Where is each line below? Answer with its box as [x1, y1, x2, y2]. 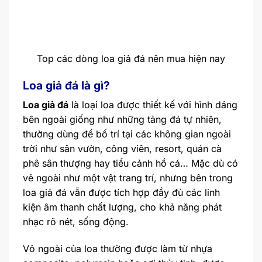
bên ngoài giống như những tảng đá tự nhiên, [23, 113, 222, 126]
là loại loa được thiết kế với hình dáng [68, 99, 237, 111]
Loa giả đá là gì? [23, 78, 110, 92]
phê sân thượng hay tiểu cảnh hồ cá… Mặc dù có [23, 157, 238, 170]
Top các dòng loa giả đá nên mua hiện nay [37, 52, 225, 64]
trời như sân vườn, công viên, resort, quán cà [23, 143, 222, 155]
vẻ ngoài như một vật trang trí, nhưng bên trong [23, 172, 233, 184]
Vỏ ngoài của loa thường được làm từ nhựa [23, 243, 212, 255]
